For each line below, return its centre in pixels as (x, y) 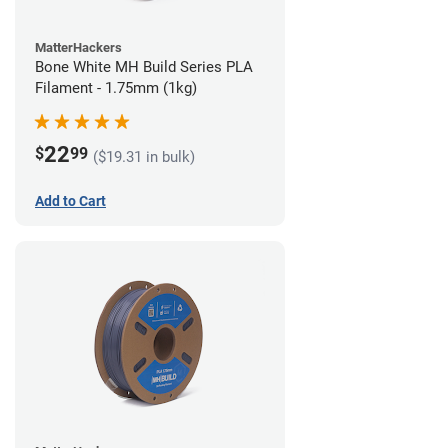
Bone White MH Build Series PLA (144, 67)
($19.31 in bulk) (144, 157)
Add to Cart (70, 201)
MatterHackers (78, 48)
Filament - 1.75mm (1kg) (116, 88)
